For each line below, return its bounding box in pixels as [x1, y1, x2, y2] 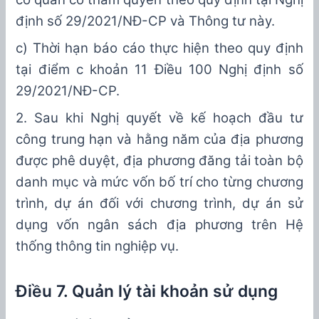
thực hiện [145, 40, 210, 57]
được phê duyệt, [16, 152, 123, 169]
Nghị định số [219, 61, 303, 78]
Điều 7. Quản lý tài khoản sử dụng [16, 281, 278, 302]
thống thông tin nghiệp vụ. [16, 238, 179, 255]
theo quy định [209, 40, 303, 57]
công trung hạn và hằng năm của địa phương [16, 131, 303, 148]
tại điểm [16, 61, 76, 78]
